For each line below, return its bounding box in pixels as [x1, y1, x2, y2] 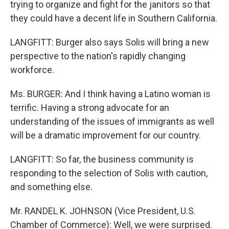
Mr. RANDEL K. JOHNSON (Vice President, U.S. [10, 205, 196, 216]
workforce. [10, 64, 54, 75]
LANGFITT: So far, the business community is [10, 154, 194, 165]
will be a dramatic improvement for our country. [10, 130, 201, 141]
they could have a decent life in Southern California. [10, 13, 217, 24]
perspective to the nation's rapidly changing [10, 51, 186, 61]
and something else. [10, 181, 93, 192]
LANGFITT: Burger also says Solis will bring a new [10, 37, 209, 48]
